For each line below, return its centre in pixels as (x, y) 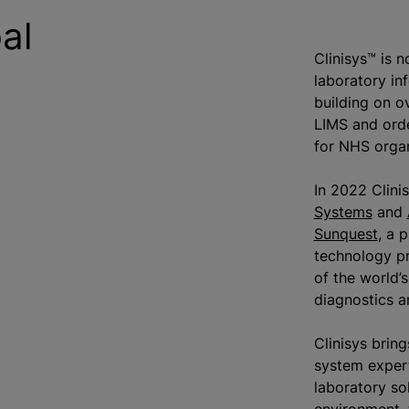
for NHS (344, 146)
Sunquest (346, 234)
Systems (343, 212)
